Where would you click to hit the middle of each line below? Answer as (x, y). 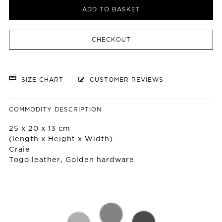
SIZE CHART (41, 80)
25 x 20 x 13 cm (40, 129)
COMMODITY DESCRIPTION (55, 110)
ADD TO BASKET (111, 10)
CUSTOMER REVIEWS (124, 80)
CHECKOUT (111, 40)
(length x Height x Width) (61, 139)
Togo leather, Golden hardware (72, 160)
